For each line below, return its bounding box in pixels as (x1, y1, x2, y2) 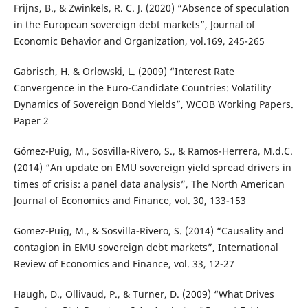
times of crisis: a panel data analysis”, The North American (13, 177, 285, 191)
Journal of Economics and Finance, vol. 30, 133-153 (13, 194, 246, 208)
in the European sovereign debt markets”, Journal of (13, 18, 255, 32)
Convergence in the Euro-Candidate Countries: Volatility (13, 81, 271, 95)
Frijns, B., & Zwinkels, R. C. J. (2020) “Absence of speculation (13, 1, 289, 15)
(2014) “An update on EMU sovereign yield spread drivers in (13, 161, 291, 175)
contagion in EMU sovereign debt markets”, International (13, 241, 278, 254)
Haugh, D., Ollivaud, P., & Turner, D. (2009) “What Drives (13, 287, 274, 301)
